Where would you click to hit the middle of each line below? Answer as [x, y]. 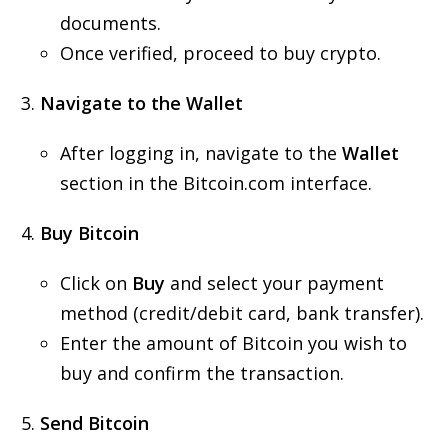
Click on [96, 283]
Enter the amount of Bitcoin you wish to [233, 343]
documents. [110, 23]
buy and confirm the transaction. [202, 373]
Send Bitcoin [94, 423]
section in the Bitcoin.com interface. [216, 183]
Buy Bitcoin [89, 233]
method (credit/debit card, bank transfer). [242, 313]
